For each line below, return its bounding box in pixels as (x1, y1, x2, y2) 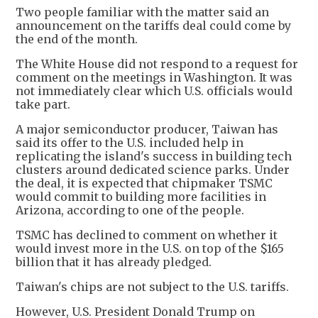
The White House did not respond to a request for (16, 56, 298, 71)
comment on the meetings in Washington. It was (16, 70, 292, 84)
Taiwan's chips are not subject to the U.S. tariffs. (16, 279, 289, 294)
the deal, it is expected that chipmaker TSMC (16, 175, 273, 190)
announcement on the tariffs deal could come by (16, 18, 291, 33)
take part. (16, 97, 70, 111)
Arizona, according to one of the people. (16, 202, 244, 217)
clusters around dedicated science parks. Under (16, 162, 290, 177)
